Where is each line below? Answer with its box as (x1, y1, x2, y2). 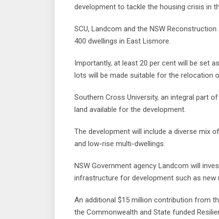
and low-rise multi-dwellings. (74, 139, 165, 149)
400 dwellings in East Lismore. (74, 37, 171, 46)
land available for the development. (74, 105, 186, 114)
